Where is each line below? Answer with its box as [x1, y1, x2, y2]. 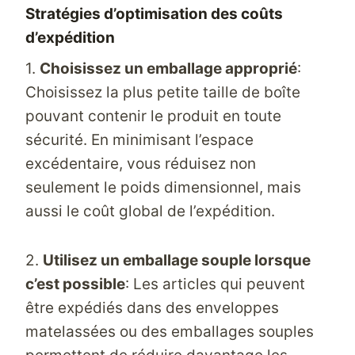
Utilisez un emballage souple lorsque [43, 251, 311, 269]
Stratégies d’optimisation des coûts [25, 4, 283, 23]
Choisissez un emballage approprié [40, 59, 297, 78]
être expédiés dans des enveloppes [25, 299, 279, 317]
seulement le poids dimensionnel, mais [25, 178, 301, 197]
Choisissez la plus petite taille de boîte [25, 83, 300, 101]
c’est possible [25, 275, 125, 293]
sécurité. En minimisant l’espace [25, 131, 254, 149]
